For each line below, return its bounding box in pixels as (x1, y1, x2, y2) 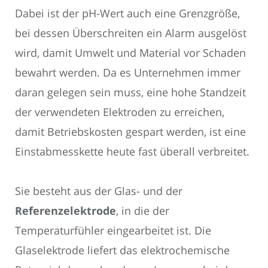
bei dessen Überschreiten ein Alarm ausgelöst (15, 25, 246, 40)
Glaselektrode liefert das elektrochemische (15, 243, 230, 258)
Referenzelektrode (15, 203, 116, 218)
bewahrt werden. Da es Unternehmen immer (15, 65, 240, 80)
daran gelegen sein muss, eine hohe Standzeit (15, 84, 246, 99)
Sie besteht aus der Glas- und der (15, 184, 182, 199)
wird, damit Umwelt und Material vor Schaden (15, 45, 246, 60)
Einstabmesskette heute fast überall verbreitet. (15, 144, 249, 159)
